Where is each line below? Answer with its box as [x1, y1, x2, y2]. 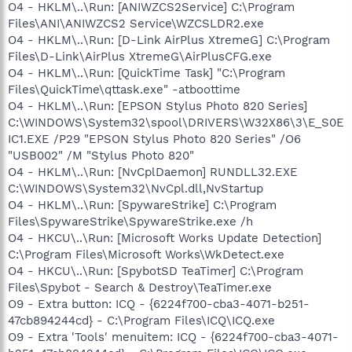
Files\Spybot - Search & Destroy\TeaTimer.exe [8, 280, 272, 295]
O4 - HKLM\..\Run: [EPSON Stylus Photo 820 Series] [8, 99, 307, 113]
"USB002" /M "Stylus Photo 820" [8, 148, 194, 163]
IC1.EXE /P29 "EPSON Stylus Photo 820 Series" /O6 [8, 132, 301, 146]
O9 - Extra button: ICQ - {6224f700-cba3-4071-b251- [8, 297, 310, 311]
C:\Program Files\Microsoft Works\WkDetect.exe [8, 247, 284, 262]
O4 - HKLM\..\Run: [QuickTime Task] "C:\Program [8, 66, 285, 80]
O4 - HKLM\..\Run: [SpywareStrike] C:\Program [8, 198, 277, 212]
